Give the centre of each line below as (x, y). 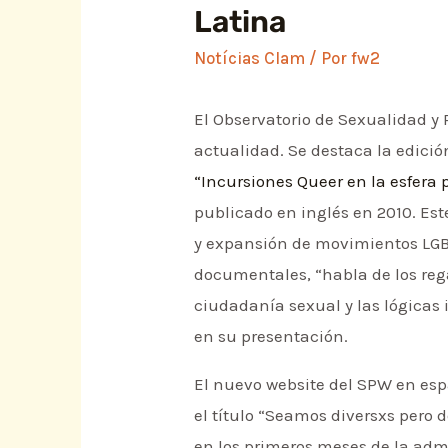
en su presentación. (271, 335)
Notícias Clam (250, 57)
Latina (240, 21)
